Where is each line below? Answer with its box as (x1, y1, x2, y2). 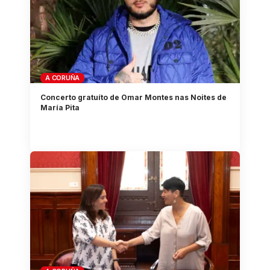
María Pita (40, 103, 80, 113)
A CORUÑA (45, 73, 80, 82)
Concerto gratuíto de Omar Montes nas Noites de (40, 93, 227, 102)
